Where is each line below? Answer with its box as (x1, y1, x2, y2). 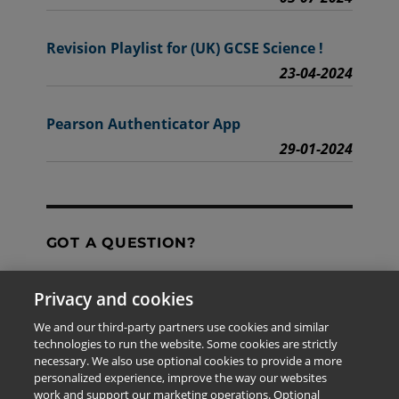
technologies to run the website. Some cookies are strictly (34, 336, 338, 352)
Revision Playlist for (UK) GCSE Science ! (45, 38, 323, 58)
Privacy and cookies (34, 287, 194, 311)
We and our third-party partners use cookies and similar (34, 319, 330, 335)
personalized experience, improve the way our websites (34, 370, 328, 386)
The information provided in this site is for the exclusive (30, 378, 355, 394)
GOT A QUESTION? (45, 234, 196, 251)
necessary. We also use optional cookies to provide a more (34, 353, 343, 369)
